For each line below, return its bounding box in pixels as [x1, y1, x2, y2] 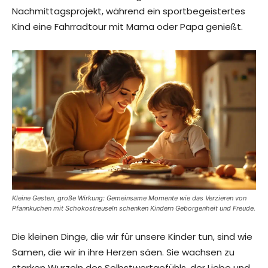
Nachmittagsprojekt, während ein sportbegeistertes [12, 5, 245, 18]
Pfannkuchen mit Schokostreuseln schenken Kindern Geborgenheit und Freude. [12, 204, 255, 213]
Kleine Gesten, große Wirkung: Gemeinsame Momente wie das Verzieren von [12, 194, 246, 203]
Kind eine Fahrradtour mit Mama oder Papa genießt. [12, 20, 243, 33]
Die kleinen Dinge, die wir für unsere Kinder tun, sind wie [12, 230, 252, 243]
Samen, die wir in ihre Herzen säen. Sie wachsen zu [12, 246, 234, 259]
